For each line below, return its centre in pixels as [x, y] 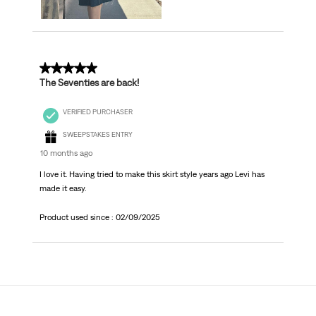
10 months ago [66, 153]
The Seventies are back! [89, 83]
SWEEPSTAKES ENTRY [97, 135]
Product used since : [77, 218]
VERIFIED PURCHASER [97, 111]
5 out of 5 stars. [78, 69]
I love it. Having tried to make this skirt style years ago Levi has [152, 175]
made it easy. [62, 189]
